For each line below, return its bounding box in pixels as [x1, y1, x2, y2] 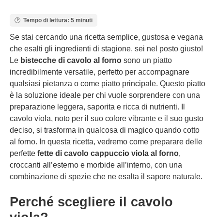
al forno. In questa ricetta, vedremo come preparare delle [10, 138, 202, 146]
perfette [10, 149, 37, 157]
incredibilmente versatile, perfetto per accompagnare [10, 68, 189, 76]
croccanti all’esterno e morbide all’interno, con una [10, 161, 182, 169]
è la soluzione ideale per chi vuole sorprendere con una [10, 91, 200, 99]
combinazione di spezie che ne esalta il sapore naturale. [10, 172, 202, 181]
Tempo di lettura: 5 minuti [23, 17, 93, 24]
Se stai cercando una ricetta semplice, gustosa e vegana [10, 33, 203, 41]
